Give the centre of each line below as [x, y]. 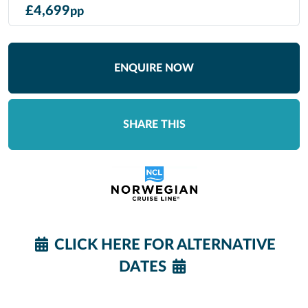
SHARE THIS [154, 124]
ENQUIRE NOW [154, 68]
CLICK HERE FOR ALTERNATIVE [164, 245]
